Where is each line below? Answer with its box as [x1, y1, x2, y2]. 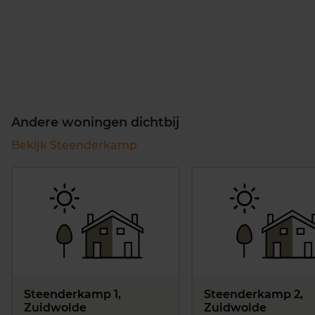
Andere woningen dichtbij [11, 114, 179, 130]
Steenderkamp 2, [204, 287, 303, 301]
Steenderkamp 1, [24, 287, 121, 301]
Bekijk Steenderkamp [11, 138, 137, 152]
